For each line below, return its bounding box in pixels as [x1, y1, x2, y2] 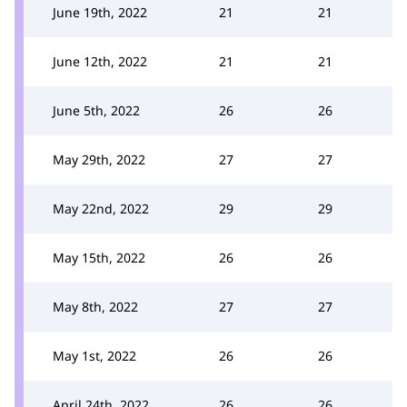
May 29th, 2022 [53, 150, 145, 168]
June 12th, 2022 [53, 52, 147, 70]
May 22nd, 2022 [53, 199, 149, 217]
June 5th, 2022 [53, 101, 140, 119]
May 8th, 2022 [53, 297, 138, 315]
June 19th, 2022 [53, 3, 147, 21]
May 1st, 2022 [53, 346, 136, 364]
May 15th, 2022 [53, 248, 145, 266]
